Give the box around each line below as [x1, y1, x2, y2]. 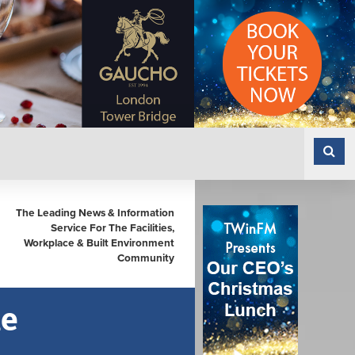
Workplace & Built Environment [24, 236, 174, 250]
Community [117, 251, 174, 265]
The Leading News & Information [16, 206, 174, 219]
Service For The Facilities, [51, 221, 174, 235]
